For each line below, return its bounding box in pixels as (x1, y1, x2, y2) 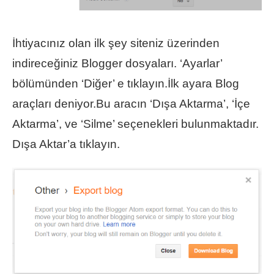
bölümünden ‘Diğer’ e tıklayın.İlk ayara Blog (12, 76, 239, 90)
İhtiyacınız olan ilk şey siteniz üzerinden (12, 36, 220, 50)
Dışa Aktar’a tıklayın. (12, 137, 120, 150)
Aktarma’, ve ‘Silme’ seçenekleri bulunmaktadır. (12, 117, 259, 130)
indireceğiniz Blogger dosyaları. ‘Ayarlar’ (12, 56, 222, 70)
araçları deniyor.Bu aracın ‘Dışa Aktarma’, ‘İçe (12, 97, 250, 110)
